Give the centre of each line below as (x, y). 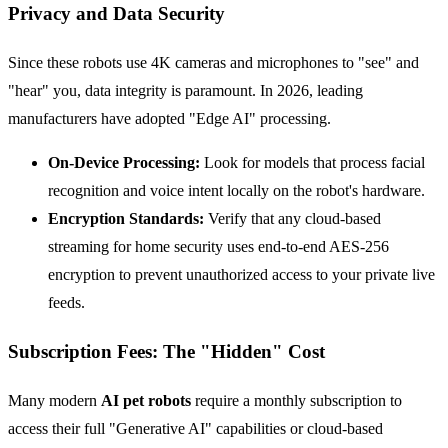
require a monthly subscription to (296, 400)
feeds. (66, 303)
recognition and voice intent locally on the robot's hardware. (236, 191)
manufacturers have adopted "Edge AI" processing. (169, 119)
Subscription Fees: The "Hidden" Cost (166, 351)
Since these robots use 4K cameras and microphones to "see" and (213, 63)
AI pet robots (146, 400)
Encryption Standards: (126, 219)
